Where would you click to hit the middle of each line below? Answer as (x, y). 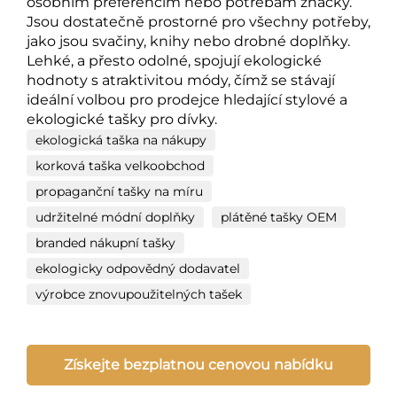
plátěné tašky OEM (279, 217)
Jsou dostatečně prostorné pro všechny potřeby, (198, 21)
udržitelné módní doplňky (115, 217)
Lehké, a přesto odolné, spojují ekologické (174, 60)
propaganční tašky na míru (119, 191)
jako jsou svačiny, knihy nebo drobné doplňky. (188, 41)
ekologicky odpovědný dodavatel (138, 268)
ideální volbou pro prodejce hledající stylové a (187, 99)
